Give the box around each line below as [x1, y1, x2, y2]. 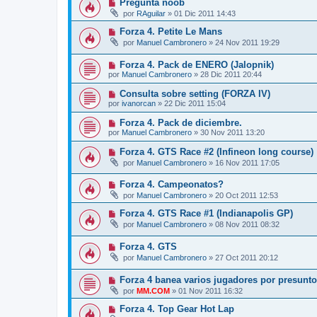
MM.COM [137, 286, 170, 295]
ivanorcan [122, 98, 156, 108]
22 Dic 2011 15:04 [164, 98, 226, 108]
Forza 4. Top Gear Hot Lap [119, 303, 234, 314]
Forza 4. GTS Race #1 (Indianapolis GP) [119, 208, 293, 219]
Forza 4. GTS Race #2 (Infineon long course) [119, 146, 313, 157]
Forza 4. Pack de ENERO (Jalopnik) [119, 59, 274, 70]
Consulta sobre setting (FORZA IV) [119, 88, 270, 99]
